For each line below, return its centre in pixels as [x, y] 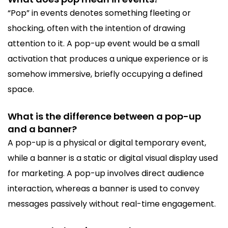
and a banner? [42, 129]
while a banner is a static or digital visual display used [113, 158]
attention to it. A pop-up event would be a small [104, 43]
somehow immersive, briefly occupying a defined [105, 74]
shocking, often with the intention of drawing [96, 28]
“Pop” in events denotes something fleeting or [99, 13]
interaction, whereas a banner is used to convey [104, 188]
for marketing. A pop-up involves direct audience [106, 173]
